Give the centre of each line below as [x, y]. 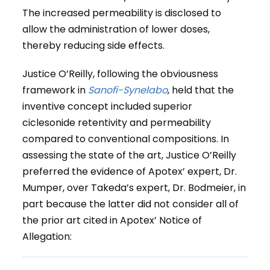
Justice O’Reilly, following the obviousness [121, 74]
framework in [55, 90]
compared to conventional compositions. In [126, 139]
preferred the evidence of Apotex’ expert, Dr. [130, 172]
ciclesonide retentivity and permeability [117, 123]
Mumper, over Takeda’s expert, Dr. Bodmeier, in [134, 188]
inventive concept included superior [108, 107]
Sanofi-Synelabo [128, 90]
